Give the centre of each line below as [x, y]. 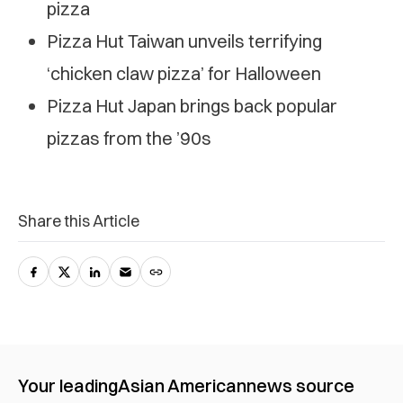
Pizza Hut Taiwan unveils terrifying [184, 40]
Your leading [68, 385]
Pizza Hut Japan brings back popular [192, 105]
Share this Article [79, 220]
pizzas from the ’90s [129, 138]
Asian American [182, 385]
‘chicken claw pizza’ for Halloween [184, 73]
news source [300, 385]
